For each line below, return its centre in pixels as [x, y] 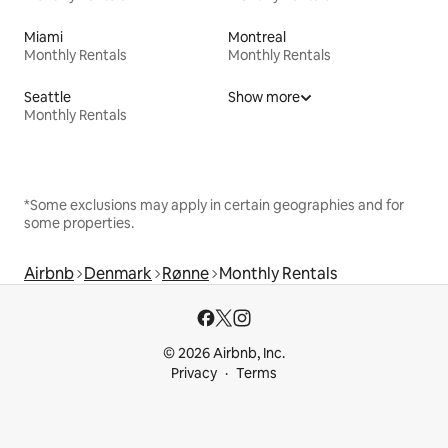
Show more [264, 96]
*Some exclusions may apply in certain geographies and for [214, 204]
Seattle [47, 96]
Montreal [257, 36]
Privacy [194, 373]
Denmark [118, 273]
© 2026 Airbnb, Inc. [224, 353]
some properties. [79, 222]
